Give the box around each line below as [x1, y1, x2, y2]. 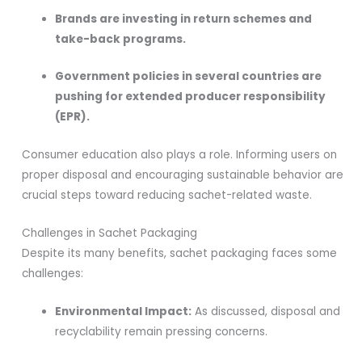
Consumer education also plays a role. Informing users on [22, 147, 338, 163]
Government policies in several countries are [55, 69, 322, 85]
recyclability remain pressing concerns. [55, 324, 268, 340]
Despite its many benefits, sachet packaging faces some [22, 246, 338, 262]
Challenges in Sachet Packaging [22, 225, 198, 242]
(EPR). [55, 109, 90, 125]
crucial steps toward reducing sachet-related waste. [22, 187, 313, 204]
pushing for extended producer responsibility [55, 89, 326, 105]
